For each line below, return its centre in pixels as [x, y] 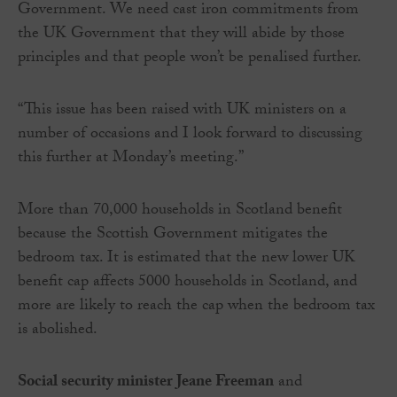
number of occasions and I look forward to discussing [190, 136]
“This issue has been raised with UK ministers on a [182, 112]
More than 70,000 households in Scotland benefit [180, 212]
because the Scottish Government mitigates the [173, 236]
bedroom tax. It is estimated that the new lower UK [187, 260]
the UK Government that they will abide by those [181, 35]
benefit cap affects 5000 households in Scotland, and [187, 284]
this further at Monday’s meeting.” [131, 160]
